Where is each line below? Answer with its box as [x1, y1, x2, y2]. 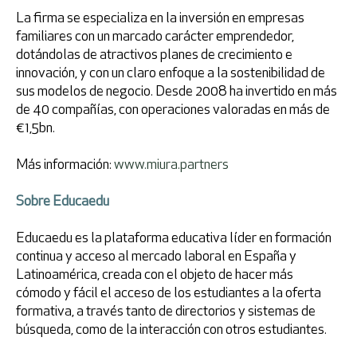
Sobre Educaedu [16, 194, 109, 210]
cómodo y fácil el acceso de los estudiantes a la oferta [16, 286, 321, 301]
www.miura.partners [114, 158, 229, 173]
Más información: [16, 158, 114, 173]
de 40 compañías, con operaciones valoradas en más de [16, 103, 330, 118]
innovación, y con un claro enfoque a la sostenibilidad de [16, 66, 325, 81]
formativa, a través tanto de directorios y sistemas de [16, 304, 316, 320]
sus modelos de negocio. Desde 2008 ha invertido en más [16, 84, 337, 100]
